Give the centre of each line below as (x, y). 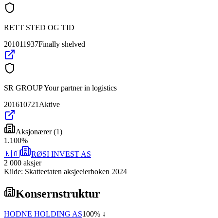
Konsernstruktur (58, 193)
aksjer (32, 163)
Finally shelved (62, 44)
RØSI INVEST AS (61, 154)
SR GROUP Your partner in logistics (60, 88)
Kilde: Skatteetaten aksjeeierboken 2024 (65, 171)
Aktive (49, 104)
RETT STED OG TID (39, 27)
